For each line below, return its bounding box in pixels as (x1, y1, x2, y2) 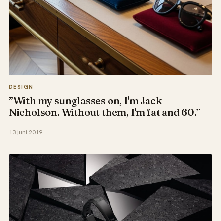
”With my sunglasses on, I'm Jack (8, 94, 162, 107)
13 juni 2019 (8, 128, 42, 137)
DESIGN (8, 83, 34, 90)
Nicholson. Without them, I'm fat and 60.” (8, 106, 201, 118)
